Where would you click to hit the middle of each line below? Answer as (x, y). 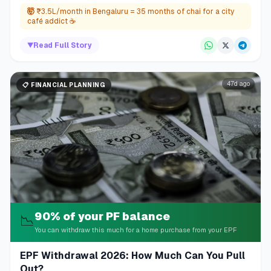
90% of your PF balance (102, 217)
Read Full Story (63, 45)
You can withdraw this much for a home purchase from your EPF (136, 230)
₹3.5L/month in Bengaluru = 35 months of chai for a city (135, 11)
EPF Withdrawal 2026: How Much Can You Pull (132, 256)
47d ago (238, 83)
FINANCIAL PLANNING (68, 85)
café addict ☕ (51, 21)
